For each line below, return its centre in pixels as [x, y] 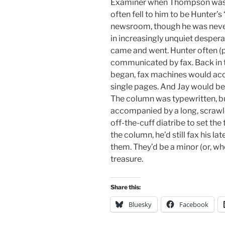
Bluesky [140, 205]
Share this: [126, 187]
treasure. [127, 159]
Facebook [194, 205]
